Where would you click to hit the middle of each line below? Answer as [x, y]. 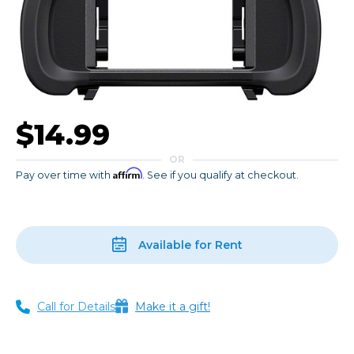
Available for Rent [190, 245]
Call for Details [76, 307]
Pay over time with [64, 175]
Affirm [128, 174]
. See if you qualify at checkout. [220, 175]
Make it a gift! [173, 307]
